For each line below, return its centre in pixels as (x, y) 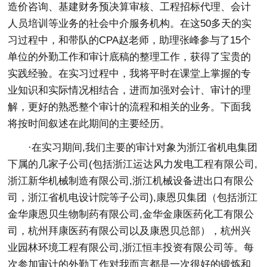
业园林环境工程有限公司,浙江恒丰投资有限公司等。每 (131, 248)
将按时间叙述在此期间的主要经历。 (89, 124)
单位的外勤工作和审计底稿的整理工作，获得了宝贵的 (130, 57)
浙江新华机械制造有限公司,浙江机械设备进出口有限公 (131, 181)
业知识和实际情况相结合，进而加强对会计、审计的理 (130, 91)
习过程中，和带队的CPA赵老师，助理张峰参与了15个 (130, 41)
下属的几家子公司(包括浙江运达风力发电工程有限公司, (133, 164)
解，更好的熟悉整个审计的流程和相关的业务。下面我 (130, 107)
